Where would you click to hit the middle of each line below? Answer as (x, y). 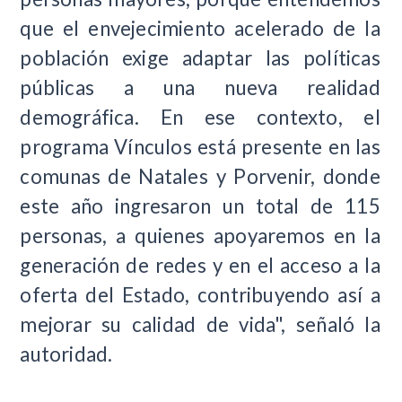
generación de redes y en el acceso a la (200, 265)
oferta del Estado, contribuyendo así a (200, 294)
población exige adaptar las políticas (200, 57)
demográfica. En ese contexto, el (200, 117)
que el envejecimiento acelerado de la (200, 28)
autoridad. (66, 354)
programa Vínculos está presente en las (200, 146)
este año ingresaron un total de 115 (200, 205)
